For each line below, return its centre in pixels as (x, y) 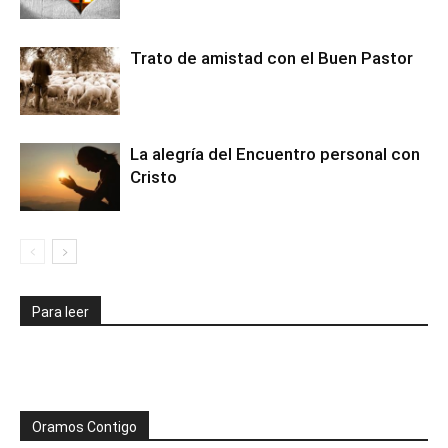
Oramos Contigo (84, 426)
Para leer (60, 311)
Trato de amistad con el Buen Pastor (271, 57)
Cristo (153, 176)
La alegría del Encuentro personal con (275, 153)
